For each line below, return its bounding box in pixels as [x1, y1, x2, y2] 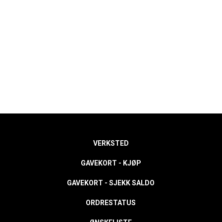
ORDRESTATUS [86, 199, 136, 207]
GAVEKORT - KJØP [80, 159, 141, 167]
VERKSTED [93, 139, 129, 148]
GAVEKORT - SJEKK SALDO [67, 179, 155, 187]
